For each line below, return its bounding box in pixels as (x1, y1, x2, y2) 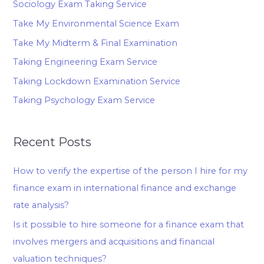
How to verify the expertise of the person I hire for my (13, 166, 248, 177)
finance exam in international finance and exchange (13, 183, 237, 194)
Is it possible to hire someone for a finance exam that (13, 219, 245, 230)
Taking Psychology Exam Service (13, 95, 156, 106)
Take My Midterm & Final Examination (13, 37, 178, 48)
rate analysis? (13, 200, 70, 211)
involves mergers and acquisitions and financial (13, 236, 215, 247)
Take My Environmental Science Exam (13, 18, 180, 29)
